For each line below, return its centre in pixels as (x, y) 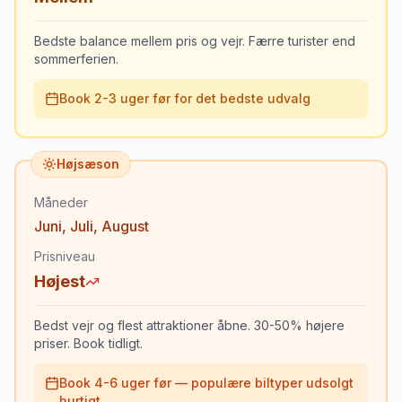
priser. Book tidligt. (88, 343)
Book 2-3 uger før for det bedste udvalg (185, 98)
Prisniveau (65, 256)
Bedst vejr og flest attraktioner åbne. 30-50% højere (189, 325)
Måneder (61, 202)
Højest (60, 281)
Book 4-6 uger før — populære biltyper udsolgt (206, 383)
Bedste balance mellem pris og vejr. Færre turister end (195, 41)
